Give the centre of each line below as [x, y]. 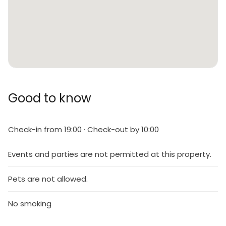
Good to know [50, 98]
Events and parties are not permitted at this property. [110, 154]
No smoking [30, 204]
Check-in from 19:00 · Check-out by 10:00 [83, 129]
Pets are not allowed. [48, 179]
